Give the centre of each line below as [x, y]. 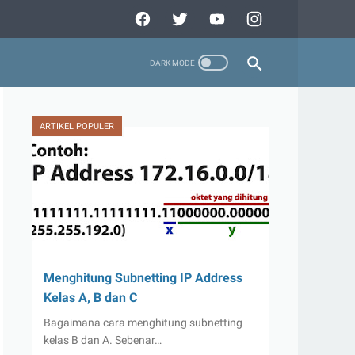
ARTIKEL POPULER [77, 126]
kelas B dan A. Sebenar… [103, 340]
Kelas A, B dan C [90, 298]
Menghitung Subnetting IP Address [143, 278]
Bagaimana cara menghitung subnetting [143, 323]
